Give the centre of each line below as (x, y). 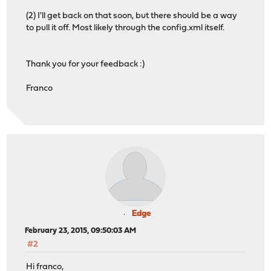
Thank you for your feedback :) (86, 64)
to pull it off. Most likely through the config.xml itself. (126, 28)
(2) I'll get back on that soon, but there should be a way (132, 16)
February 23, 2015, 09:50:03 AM (81, 231)
